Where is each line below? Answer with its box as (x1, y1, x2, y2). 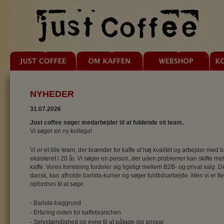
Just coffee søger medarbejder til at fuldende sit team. (30, 119, 183, 126)
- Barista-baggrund (30, 199, 81, 206)
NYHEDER (30, 89, 74, 99)
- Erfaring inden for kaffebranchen (30, 209, 121, 216)
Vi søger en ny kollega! (30, 127, 92, 134)
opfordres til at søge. (30, 180, 85, 187)
